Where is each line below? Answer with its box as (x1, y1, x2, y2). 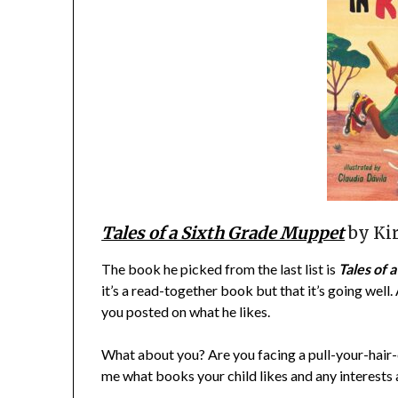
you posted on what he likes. (101, 303, 271, 321)
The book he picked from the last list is (101, 260, 337, 278)
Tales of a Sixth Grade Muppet (101, 223, 346, 244)
